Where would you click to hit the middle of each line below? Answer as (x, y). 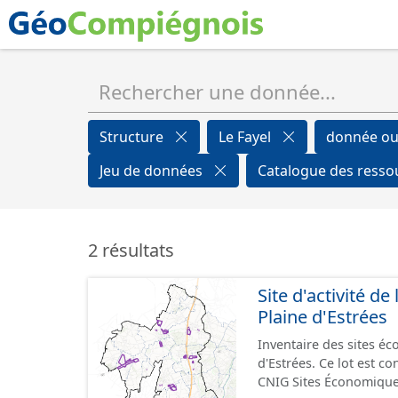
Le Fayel (247, 137)
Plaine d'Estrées (322, 317)
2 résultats (131, 250)
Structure (133, 137)
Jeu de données (153, 171)
